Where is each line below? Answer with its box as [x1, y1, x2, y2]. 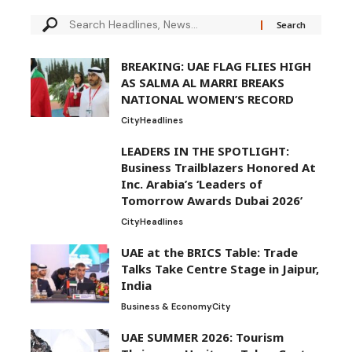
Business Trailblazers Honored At [121, 159, 316, 176]
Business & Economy [121, 301, 211, 313]
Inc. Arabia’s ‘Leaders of [121, 176, 262, 192]
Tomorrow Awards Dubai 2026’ [121, 192, 302, 209]
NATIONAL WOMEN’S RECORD [121, 91, 294, 108]
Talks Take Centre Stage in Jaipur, [121, 261, 319, 277]
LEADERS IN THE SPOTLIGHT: [121, 143, 289, 159]
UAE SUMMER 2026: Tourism [121, 329, 284, 346]
